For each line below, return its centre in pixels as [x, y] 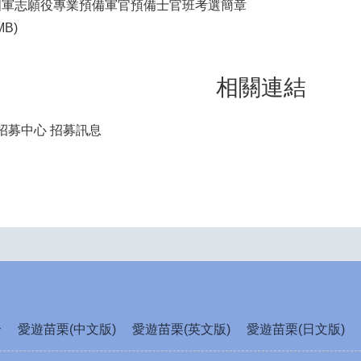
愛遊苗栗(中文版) [67, 330]
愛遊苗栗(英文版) [181, 330]
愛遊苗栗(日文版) [296, 330]
